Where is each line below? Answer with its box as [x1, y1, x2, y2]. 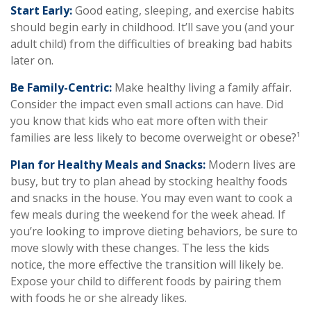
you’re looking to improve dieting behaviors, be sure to [10, 224, 298, 239]
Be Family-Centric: [10, 80, 112, 95]
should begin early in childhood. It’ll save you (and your [10, 19, 294, 35]
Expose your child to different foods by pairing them [10, 274, 281, 289]
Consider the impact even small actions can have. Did [10, 96, 283, 112]
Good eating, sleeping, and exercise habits [72, 3, 294, 18]
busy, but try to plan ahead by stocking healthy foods [10, 174, 287, 189]
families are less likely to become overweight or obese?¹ [10, 130, 301, 145]
